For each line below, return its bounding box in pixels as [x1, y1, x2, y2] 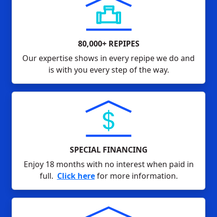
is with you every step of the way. [48, 64, 169, 76]
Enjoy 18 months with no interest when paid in [23, 158, 194, 170]
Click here [57, 170, 95, 181]
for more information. [94, 170, 178, 181]
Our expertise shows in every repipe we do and [22, 53, 195, 64]
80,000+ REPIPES [77, 38, 139, 49]
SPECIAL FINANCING [69, 144, 148, 155]
